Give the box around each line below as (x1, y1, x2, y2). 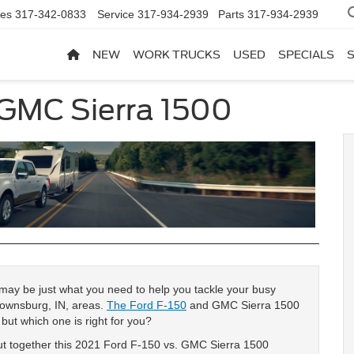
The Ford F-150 (107, 298, 186, 311)
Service (97, 8, 134, 21)
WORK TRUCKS (133, 48, 220, 62)
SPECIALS (278, 48, 334, 62)
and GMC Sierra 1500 (186, 298, 299, 311)
